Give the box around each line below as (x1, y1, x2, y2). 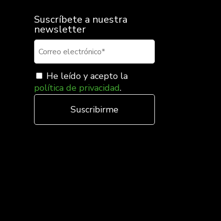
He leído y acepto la (43, 70, 128, 82)
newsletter (34, 22, 86, 36)
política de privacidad (34, 82, 120, 94)
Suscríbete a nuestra (34, 12, 127, 26)
